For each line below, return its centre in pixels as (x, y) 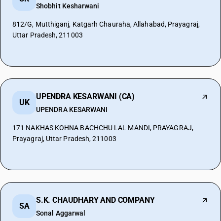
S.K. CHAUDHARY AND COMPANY (95, 200)
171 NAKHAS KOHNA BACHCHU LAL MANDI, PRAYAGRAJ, (103, 128)
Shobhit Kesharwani (68, 6)
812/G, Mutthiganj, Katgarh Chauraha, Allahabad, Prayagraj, (106, 24)
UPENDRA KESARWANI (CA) (86, 96)
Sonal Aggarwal (61, 213)
